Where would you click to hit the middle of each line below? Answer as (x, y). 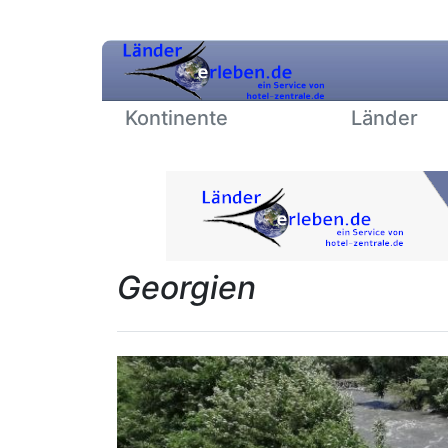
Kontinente (176, 118)
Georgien (186, 287)
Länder (384, 118)
